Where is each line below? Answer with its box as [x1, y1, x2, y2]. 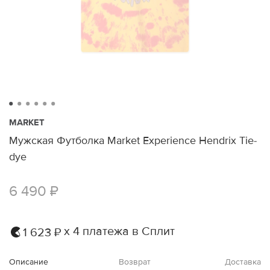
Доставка [224, 256, 261, 267]
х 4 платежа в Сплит [64, 224, 175, 239]
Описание [9, 256, 48, 267]
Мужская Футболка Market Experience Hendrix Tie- [9, 133, 257, 147]
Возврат [119, 256, 151, 267]
